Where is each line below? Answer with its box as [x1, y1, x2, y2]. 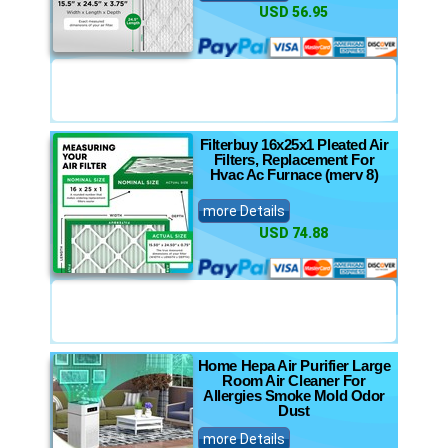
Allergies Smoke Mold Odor [203, 387, 385, 404]
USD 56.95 [258, 4, 328, 20]
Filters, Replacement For [213, 151, 375, 168]
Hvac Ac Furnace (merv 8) [209, 166, 379, 183]
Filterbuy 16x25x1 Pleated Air [199, 136, 389, 153]
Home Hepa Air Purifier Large [197, 357, 391, 374]
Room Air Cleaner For [222, 372, 366, 389]
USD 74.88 [258, 225, 328, 241]
